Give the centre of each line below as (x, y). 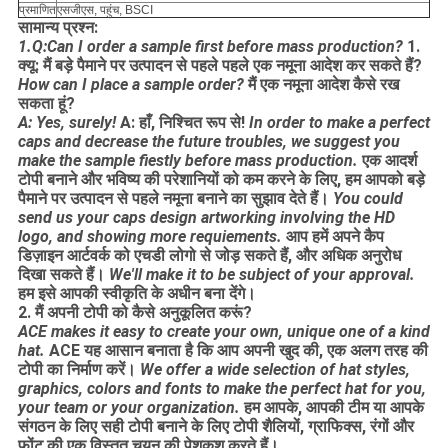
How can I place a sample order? (130, 85)
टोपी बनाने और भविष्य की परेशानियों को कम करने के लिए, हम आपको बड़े (221, 180)
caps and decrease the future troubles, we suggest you (208, 142)
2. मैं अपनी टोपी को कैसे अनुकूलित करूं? (134, 313)
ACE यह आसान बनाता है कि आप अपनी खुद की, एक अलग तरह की (238, 351)
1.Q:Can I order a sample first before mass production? (210, 47)
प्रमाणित (37, 10)
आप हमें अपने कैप (334, 237)
